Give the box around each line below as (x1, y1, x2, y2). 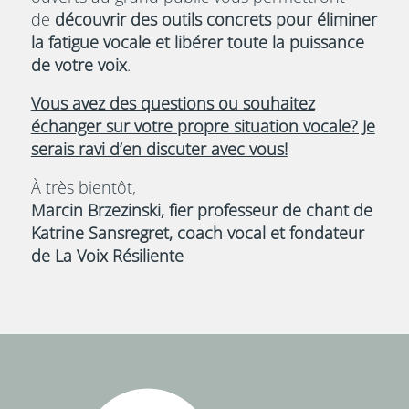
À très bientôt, (30, 175, 136, 198)
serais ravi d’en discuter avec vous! (30, 137, 288, 160)
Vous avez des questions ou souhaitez (30, 91, 315, 114)
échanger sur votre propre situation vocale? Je (30, 114, 375, 137)
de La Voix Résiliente (30, 244, 184, 267)
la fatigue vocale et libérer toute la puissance (30, 30, 364, 53)
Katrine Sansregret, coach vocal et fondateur (30, 221, 364, 244)
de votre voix (30, 53, 127, 76)
